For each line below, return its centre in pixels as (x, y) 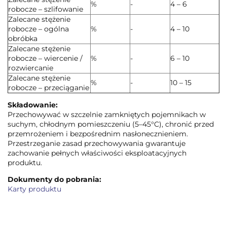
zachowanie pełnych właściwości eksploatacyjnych (97, 153)
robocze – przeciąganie (49, 87)
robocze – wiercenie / (45, 58)
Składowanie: (33, 105)
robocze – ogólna (39, 29)
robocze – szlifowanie (46, 9)
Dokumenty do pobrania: (54, 179)
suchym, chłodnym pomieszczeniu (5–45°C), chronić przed (111, 124)
